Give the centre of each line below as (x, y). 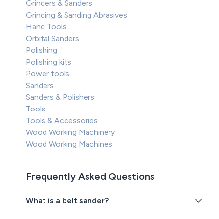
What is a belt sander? (67, 201)
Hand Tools (46, 27)
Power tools (48, 74)
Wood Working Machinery (71, 132)
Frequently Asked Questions (90, 177)
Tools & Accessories (62, 121)
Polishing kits (49, 62)
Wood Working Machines (69, 144)
